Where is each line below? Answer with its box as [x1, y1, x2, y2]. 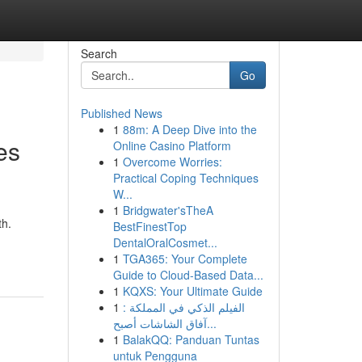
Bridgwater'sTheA [122, 202, 213, 218]
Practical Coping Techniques [112, 170, 259, 186]
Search [80, 45, 117, 61]
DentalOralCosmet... [112, 234, 217, 250]
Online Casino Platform [112, 137, 231, 154]
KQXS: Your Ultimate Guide [122, 283, 263, 299]
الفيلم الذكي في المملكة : [122, 299, 245, 315]
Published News [80, 105, 162, 121]
